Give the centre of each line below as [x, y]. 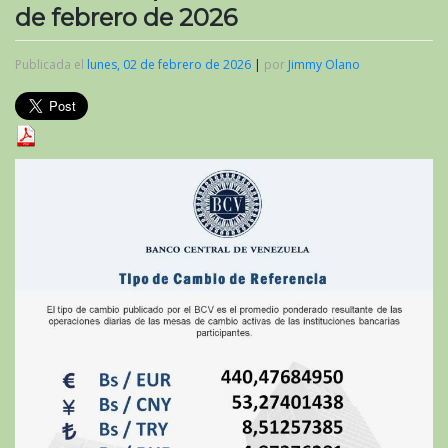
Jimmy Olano [324, 64]
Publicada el [51, 64]
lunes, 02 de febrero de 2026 [169, 64]
